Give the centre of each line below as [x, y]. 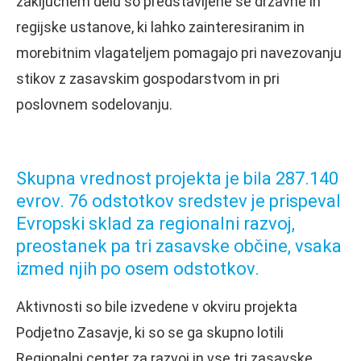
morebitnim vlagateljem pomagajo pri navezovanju [179, 52]
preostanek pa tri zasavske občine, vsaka [179, 246]
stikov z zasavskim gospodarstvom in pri [148, 78]
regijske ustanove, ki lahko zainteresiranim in [160, 27]
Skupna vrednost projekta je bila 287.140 [177, 178]
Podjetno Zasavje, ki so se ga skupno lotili [150, 332]
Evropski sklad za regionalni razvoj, [156, 223]
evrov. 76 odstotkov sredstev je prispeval [178, 201]
